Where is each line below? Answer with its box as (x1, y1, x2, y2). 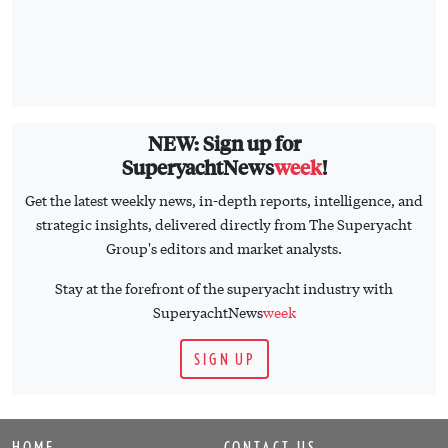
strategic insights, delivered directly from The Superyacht (36, 213, 412, 234)
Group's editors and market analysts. (106, 237, 342, 258)
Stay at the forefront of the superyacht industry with (55, 277, 393, 298)
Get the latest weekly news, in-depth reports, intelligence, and (25, 189, 423, 210)
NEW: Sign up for (147, 128, 301, 156)
